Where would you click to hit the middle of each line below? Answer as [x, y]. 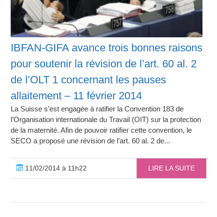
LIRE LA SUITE [171, 168]
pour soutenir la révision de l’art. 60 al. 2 [104, 63]
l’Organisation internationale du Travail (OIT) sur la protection [106, 119]
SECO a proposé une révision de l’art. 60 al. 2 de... [91, 140]
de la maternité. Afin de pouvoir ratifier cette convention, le [101, 130]
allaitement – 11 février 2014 [77, 95]
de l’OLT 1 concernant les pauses [89, 79]
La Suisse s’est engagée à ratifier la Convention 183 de [97, 108]
